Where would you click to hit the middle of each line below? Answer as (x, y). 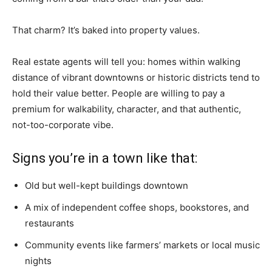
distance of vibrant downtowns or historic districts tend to (136, 78)
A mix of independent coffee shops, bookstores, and (137, 208)
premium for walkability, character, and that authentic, (127, 109)
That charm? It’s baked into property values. (106, 30)
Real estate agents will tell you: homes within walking (126, 62)
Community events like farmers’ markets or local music (142, 245)
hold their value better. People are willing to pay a (118, 93)
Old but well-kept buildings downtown (107, 186)
